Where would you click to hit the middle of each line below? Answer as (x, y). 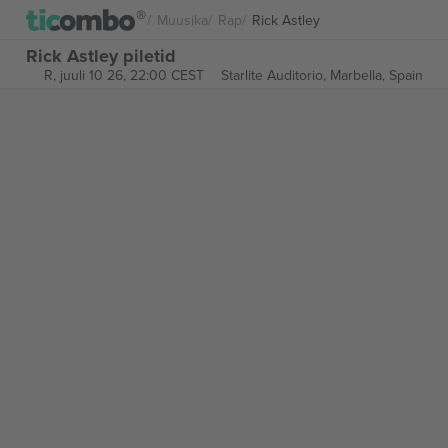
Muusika (182, 19)
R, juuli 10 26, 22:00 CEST (123, 75)
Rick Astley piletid (101, 55)
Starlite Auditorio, (275, 75)
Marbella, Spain (376, 75)
